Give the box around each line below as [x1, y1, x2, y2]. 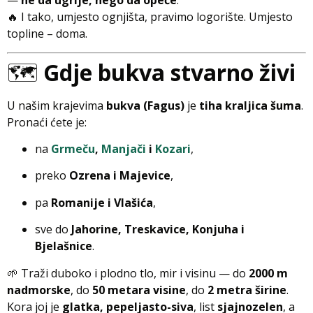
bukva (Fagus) [106, 97, 184, 113]
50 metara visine [92, 282, 186, 298]
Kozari [155, 140, 191, 156]
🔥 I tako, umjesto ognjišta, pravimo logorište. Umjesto [7, 9, 293, 25]
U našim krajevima [7, 97, 106, 113]
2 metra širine [208, 282, 286, 298]
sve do [35, 221, 71, 238]
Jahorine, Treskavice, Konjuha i [71, 221, 245, 238]
